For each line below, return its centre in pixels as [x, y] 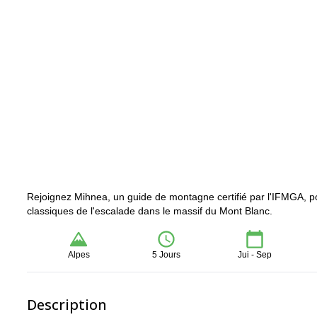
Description [67, 305]
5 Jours [167, 255]
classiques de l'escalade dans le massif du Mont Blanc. [150, 211]
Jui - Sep [254, 255]
